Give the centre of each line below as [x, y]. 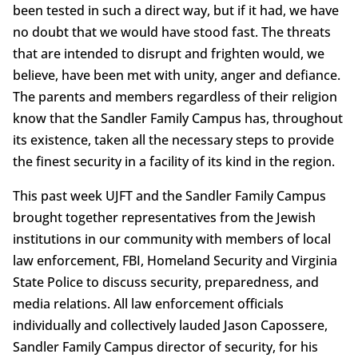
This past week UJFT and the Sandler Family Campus [169, 196]
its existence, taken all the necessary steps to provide [173, 140]
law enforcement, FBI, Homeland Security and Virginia [175, 261]
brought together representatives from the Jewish [164, 218]
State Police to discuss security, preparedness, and [165, 282]
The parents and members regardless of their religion [175, 97]
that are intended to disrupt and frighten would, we [168, 54]
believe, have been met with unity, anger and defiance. [176, 76]
